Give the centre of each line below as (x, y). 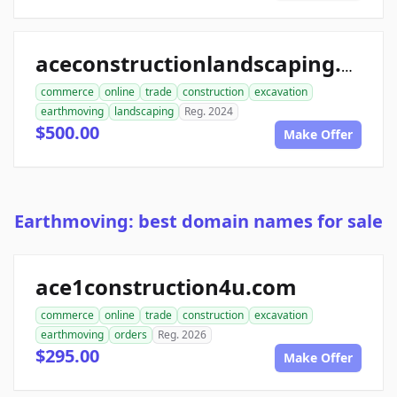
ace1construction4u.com (166, 287)
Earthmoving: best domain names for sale (198, 222)
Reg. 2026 (182, 335)
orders (131, 335)
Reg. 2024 (209, 112)
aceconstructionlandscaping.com (347, 67)
